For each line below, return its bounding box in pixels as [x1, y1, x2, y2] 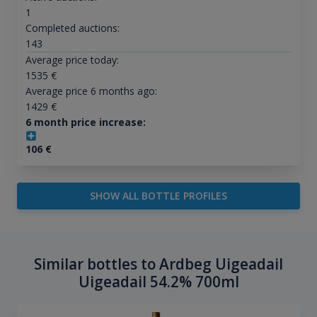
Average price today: [25, 53, 119, 67]
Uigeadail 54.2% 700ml [78, 272, 239, 292]
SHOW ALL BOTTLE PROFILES [90, 189, 227, 203]
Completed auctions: [25, 21, 120, 35]
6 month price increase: [25, 115, 146, 129]
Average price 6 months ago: [25, 84, 157, 98]
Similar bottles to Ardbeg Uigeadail [34, 254, 283, 275]
